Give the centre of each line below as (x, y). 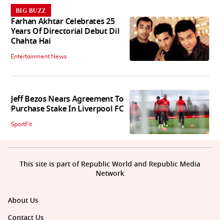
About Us (23, 201)
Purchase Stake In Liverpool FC (67, 109)
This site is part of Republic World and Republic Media (110, 165)
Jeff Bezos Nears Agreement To (67, 99)
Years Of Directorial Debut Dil (65, 31)
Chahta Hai (31, 41)
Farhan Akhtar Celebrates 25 (63, 21)
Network (110, 174)
